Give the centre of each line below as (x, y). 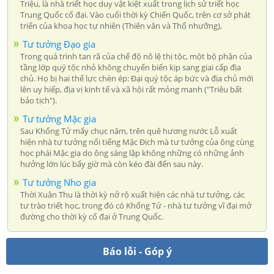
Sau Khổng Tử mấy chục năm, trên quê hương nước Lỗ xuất (129, 131)
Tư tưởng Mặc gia (59, 118)
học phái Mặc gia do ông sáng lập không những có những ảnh (132, 153)
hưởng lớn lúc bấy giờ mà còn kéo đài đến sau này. (112, 164)
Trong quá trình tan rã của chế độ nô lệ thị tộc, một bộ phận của (136, 56)
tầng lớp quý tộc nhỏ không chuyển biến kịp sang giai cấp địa (131, 67)
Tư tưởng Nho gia (59, 182)
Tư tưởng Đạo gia (59, 44)
